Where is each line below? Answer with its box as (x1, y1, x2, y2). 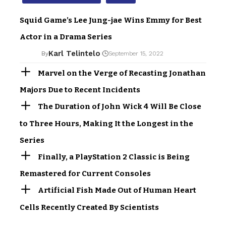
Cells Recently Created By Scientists (20, 202, 159, 212)
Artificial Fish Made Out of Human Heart (38, 186, 197, 195)
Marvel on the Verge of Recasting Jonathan (38, 68, 206, 78)
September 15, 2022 (108, 50, 163, 58)
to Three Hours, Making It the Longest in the (20, 119, 193, 128)
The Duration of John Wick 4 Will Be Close (38, 102, 202, 111)
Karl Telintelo (48, 48, 100, 58)
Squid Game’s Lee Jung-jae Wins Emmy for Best (20, 15, 202, 25)
